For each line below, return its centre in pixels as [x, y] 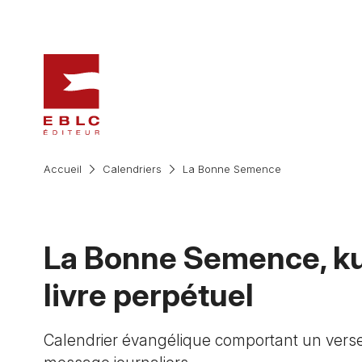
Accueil [62, 169]
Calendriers [132, 169]
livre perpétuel [148, 295]
